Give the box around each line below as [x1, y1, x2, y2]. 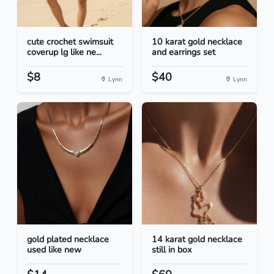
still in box [152, 243, 192, 256]
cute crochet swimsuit [27, 35, 113, 48]
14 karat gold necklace [152, 233, 242, 246]
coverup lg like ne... [27, 46, 102, 59]
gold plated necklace [27, 233, 109, 246]
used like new [27, 243, 81, 256]
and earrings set [152, 46, 215, 59]
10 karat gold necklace [152, 35, 242, 48]
